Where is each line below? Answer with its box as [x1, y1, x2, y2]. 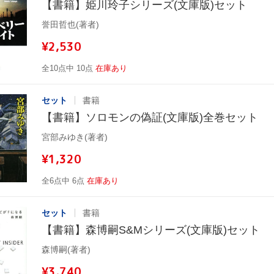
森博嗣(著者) [42, 244, 91, 254]
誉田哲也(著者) [42, 19, 99, 29]
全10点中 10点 [42, 63, 93, 73]
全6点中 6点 [42, 176, 84, 185]
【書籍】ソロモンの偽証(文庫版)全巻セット [42, 111, 258, 124]
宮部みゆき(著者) [42, 131, 108, 142]
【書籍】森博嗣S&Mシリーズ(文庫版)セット [42, 223, 260, 236]
